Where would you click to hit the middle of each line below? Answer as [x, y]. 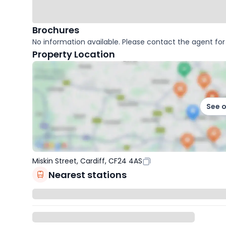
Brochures [56, 30]
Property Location [74, 54]
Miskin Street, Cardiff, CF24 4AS [87, 161]
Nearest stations [88, 175]
